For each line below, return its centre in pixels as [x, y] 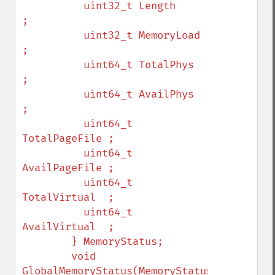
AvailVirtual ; [68, 227]
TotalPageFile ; [68, 138]
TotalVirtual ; [68, 197]
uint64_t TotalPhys [53, 65]
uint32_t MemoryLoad [53, 35]
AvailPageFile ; [68, 168]
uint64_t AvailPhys [53, 94]
